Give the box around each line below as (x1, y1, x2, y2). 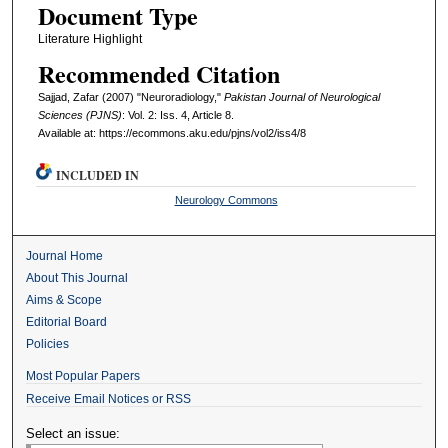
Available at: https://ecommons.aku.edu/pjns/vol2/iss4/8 (37, 127, 306, 140)
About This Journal (26, 271, 129, 286)
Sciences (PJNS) (37, 109, 122, 122)
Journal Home (26, 249, 104, 264)
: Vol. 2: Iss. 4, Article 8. (121, 109, 234, 122)
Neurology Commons (174, 194, 278, 207)
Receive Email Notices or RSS (26, 392, 192, 407)
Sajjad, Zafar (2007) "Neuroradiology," (37, 91, 224, 104)
